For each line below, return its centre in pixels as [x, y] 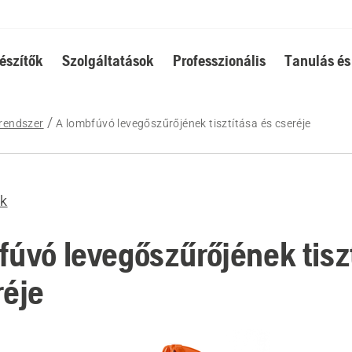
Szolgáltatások [108, 60]
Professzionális [219, 60]
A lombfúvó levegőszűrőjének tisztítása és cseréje [183, 123]
